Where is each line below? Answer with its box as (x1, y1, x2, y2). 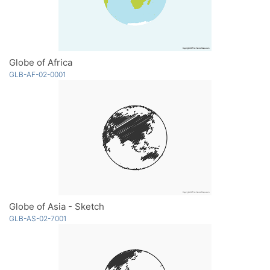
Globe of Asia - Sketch (9, 200, 104, 212)
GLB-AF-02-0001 (9, 69, 66, 79)
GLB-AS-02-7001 (9, 213, 66, 223)
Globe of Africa (9, 56, 72, 68)
